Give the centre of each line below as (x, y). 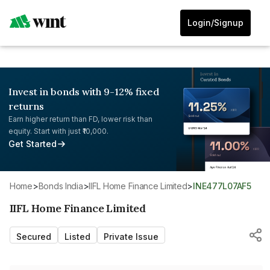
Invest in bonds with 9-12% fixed (84, 92)
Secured (34, 236)
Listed (77, 236)
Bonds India (63, 186)
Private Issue (131, 236)
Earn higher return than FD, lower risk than (80, 119)
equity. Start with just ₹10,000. (58, 131)
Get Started (33, 144)
